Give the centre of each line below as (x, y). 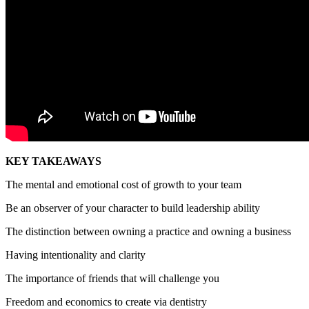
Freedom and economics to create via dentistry (106, 301)
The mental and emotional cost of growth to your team (123, 184)
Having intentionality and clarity (76, 255)
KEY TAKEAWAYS (53, 161)
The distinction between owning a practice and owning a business (148, 231)
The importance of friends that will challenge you (112, 278)
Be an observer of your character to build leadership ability (133, 208)
